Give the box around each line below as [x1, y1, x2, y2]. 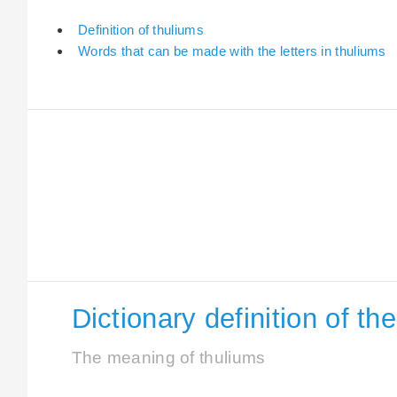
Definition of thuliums [78, 21, 204, 37]
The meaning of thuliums [71, 348, 266, 368]
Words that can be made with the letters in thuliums [78, 43, 386, 58]
